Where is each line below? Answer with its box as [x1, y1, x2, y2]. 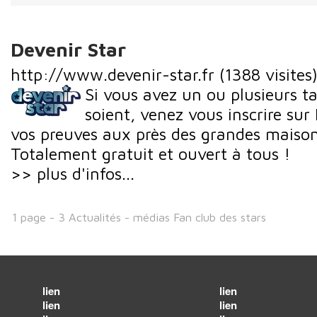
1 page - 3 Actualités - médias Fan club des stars [12, 209, 266, 224]
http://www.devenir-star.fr [11, 64, 214, 84]
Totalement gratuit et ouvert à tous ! [11, 143, 290, 163]
